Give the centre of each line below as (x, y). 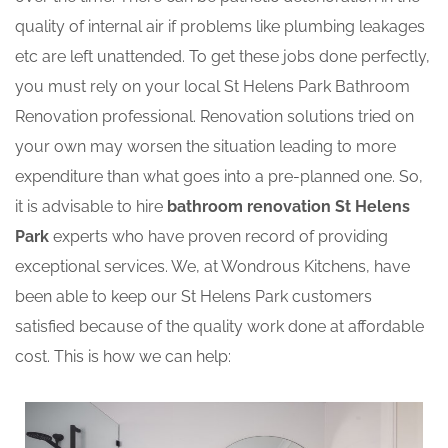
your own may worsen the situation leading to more (205, 147)
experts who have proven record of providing (218, 237)
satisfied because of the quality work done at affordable (219, 327)
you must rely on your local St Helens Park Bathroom (212, 87)
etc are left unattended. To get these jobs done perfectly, (222, 57)
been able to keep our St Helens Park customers (193, 297)
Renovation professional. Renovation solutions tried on (214, 117)
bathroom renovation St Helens (288, 207)
